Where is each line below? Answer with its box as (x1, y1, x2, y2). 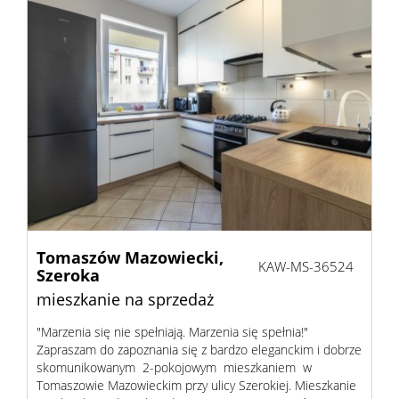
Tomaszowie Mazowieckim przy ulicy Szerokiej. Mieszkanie (37, 377, 356, 394)
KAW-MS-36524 (258, 257, 354, 275)
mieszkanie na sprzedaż (37, 289, 214, 310)
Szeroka (37, 265, 100, 286)
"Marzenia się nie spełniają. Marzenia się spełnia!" (37, 323, 308, 340)
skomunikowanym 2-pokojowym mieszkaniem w (37, 359, 312, 376)
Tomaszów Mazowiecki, (37, 247, 224, 268)
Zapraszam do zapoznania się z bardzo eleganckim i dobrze (37, 341, 362, 358)
